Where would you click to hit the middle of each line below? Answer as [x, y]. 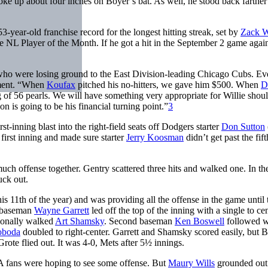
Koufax [61, 84]
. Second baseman [139, 221]
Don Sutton [243, 126]
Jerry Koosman [155, 137]
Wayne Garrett [62, 210]
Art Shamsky [80, 221]
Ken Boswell [200, 221]
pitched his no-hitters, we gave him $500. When [168, 84]
